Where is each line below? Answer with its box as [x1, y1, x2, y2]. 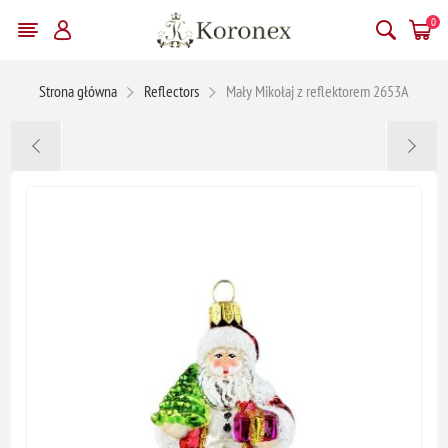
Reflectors [144, 80, 199, 101]
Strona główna [39, 80, 117, 101]
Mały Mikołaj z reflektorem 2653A [226, 80, 409, 101]
